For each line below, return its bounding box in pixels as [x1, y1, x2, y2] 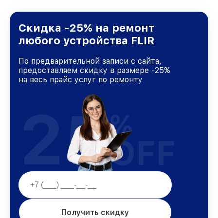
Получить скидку [61, 207, 129, 217]
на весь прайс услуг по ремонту [18, 75, 143, 84]
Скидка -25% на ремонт [18, 21, 154, 34]
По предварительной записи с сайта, [18, 56, 162, 66]
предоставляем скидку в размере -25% [18, 66, 170, 75]
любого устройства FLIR [18, 34, 154, 47]
